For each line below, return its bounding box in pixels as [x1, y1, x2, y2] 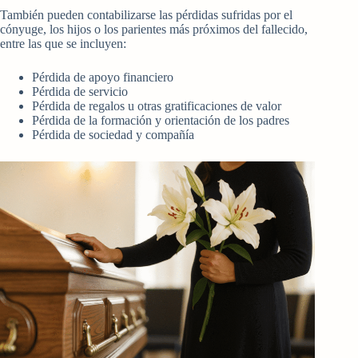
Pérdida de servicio [32, 85, 128, 99]
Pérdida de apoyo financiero [32, 70, 173, 85]
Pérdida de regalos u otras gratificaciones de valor [32, 99, 281, 113]
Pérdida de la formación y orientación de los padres [32, 113, 289, 128]
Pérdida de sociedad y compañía [32, 128, 194, 142]
